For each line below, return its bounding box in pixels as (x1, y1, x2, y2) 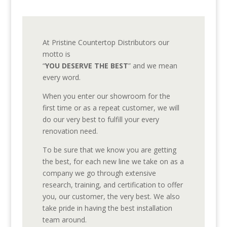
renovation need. (42, 126, 98, 136)
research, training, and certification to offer (42, 180, 183, 190)
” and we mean (128, 61, 177, 70)
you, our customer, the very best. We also (42, 192, 180, 201)
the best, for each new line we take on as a (42, 157, 184, 166)
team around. (42, 215, 87, 224)
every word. (42, 72, 81, 82)
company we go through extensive (42, 168, 156, 178)
